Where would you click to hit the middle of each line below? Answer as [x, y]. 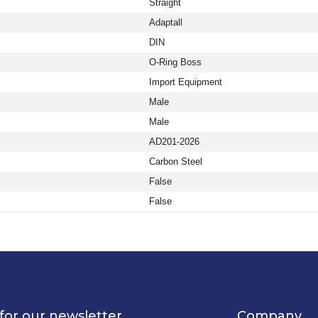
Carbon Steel [176, 162]
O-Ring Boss [175, 62]
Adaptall [166, 23]
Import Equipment [186, 82]
